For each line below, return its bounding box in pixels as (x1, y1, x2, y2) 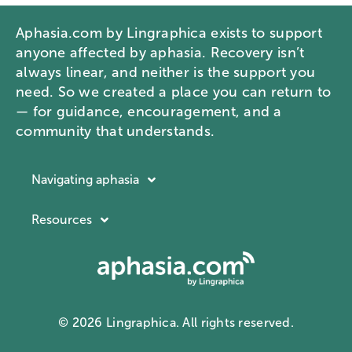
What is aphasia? (35, 258, 133, 273)
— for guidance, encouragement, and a (16, 104, 282, 120)
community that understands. (16, 123, 215, 140)
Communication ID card (35, 287, 181, 301)
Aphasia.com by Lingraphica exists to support (16, 25, 322, 42)
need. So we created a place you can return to (16, 84, 332, 101)
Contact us (35, 299, 101, 313)
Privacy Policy (35, 327, 118, 341)
